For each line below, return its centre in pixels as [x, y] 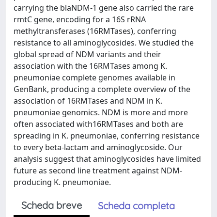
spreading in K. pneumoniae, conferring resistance [107, 136]
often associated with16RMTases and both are [98, 124]
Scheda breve [52, 205]
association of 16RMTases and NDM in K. [88, 101]
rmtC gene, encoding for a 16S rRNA [80, 19]
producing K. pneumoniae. [62, 182]
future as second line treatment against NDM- [98, 170]
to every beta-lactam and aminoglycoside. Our [98, 147]
